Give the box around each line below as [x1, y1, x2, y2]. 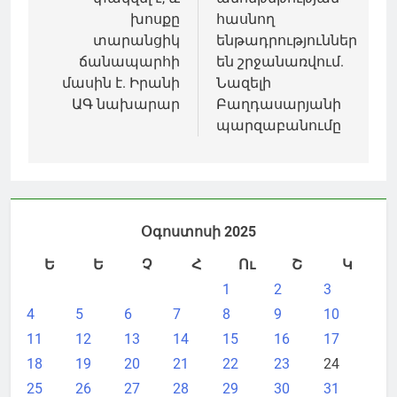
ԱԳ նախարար [72, 95, 180, 113]
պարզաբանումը [216, 116, 341, 134]
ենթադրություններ [216, 31, 357, 49]
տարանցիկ [93, 31, 180, 49]
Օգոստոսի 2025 [141, 222, 256, 240]
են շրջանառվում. [216, 52, 344, 70]
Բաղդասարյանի [216, 95, 341, 113]
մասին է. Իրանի [62, 74, 180, 91]
